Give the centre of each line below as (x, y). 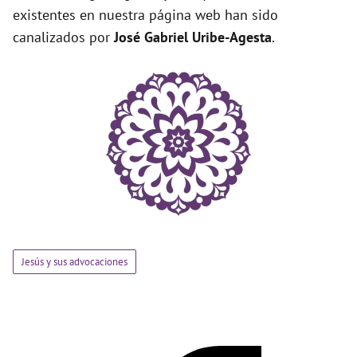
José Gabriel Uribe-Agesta (193, 37)
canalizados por (63, 37)
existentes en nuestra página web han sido (145, 15)
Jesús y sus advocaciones (75, 262)
